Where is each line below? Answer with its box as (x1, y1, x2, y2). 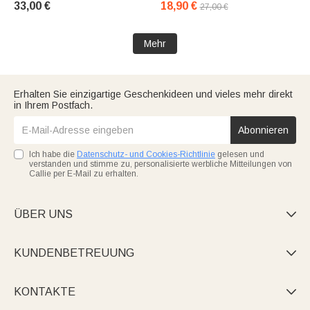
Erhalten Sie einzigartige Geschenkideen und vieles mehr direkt (14, 88, 293, 100)
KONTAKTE (14, 285, 75, 298)
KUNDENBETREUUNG (14, 246, 134, 259)
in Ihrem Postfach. (14, 99, 93, 111)
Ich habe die (29, 149, 77, 159)
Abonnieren (238, 124, 289, 136)
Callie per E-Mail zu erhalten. (29, 168, 138, 179)
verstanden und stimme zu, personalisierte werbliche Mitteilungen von (29, 158, 292, 169)
